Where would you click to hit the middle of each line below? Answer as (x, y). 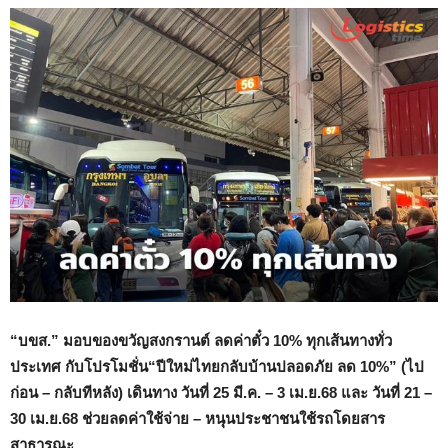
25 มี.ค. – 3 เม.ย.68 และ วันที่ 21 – (322, 393)
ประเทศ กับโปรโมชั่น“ (83, 367)
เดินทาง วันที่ (170, 393)
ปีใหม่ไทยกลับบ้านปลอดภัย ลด (258, 367)
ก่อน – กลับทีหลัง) (68, 393)
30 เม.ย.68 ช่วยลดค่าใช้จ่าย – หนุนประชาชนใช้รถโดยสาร (197, 419)
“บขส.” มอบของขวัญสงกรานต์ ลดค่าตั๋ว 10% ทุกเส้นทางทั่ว (201, 341)
